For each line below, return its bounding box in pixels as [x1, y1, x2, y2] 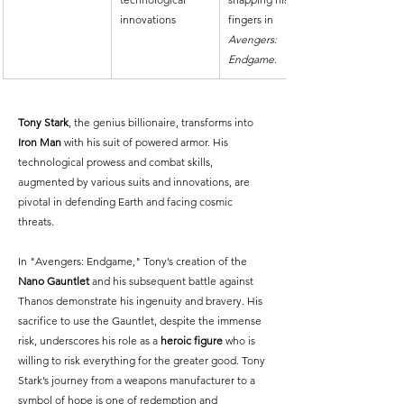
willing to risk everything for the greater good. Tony [18, 353, 268, 368]
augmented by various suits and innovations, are [18, 175, 252, 189]
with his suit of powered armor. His [61, 135, 231, 150]
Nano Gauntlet [18, 274, 89, 289]
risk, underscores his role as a [18, 334, 161, 348]
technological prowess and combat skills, [18, 155, 216, 170]
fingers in [228, 13, 276, 27]
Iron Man [18, 135, 61, 150]
